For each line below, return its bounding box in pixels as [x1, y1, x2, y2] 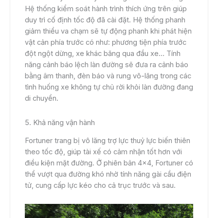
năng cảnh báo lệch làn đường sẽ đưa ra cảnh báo [25, 60, 188, 70]
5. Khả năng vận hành [25, 118, 95, 127]
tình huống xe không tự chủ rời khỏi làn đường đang [25, 83, 193, 92]
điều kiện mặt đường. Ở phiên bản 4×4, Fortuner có [25, 159, 193, 168]
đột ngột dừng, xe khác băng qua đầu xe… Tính [25, 49, 181, 58]
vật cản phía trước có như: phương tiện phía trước [25, 38, 186, 47]
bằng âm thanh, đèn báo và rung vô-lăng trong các [25, 72, 191, 81]
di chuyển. [25, 94, 58, 103]
